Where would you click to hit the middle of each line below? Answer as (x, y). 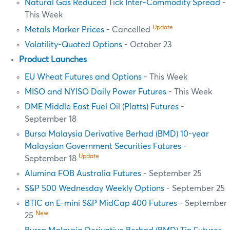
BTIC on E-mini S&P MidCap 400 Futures (101, 204)
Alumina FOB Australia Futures (83, 174)
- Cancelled (129, 30)
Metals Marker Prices (65, 30)
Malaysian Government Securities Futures (103, 147)
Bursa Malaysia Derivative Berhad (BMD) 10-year (117, 134)
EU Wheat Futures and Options (83, 77)
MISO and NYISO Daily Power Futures (96, 92)
